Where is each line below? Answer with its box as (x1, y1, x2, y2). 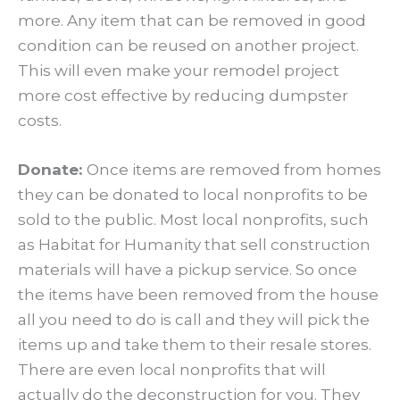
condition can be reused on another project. (18, 37, 359, 55)
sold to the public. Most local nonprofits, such (18, 211, 369, 229)
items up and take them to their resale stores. (18, 336, 371, 354)
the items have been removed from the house (18, 286, 379, 304)
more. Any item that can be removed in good (18, 12, 366, 30)
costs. (18, 112, 65, 130)
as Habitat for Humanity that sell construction (18, 236, 371, 254)
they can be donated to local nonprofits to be (18, 186, 368, 204)
